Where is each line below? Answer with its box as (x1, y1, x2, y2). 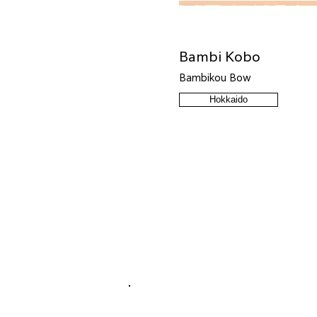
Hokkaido (209, 94, 248, 105)
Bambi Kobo (179, 50, 260, 63)
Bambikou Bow (179, 74, 251, 83)
